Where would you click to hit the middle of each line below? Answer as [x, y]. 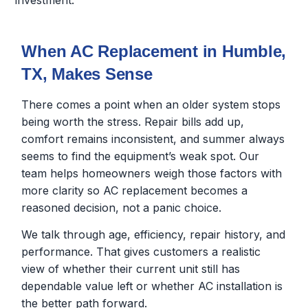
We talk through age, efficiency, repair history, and [154, 235]
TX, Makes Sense [87, 74]
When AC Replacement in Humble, [154, 51]
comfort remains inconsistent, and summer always [153, 139]
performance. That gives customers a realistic [141, 252]
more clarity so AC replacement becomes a [135, 190]
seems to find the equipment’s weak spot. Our [141, 156]
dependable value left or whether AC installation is [152, 286]
